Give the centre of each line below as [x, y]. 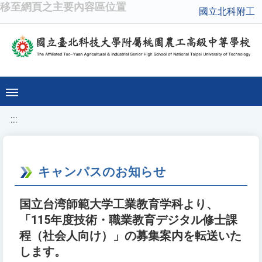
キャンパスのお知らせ [102, 172]
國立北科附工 [227, 11]
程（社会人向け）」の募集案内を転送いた [130, 236]
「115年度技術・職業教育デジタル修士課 [128, 220]
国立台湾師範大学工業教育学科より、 [119, 205]
